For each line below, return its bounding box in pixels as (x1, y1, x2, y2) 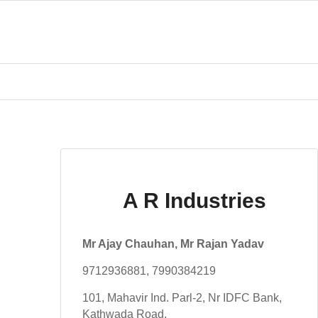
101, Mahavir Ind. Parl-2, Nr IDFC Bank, (82, 291, 283, 305)
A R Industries (123, 189, 267, 213)
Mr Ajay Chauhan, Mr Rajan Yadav (82, 237, 265, 251)
